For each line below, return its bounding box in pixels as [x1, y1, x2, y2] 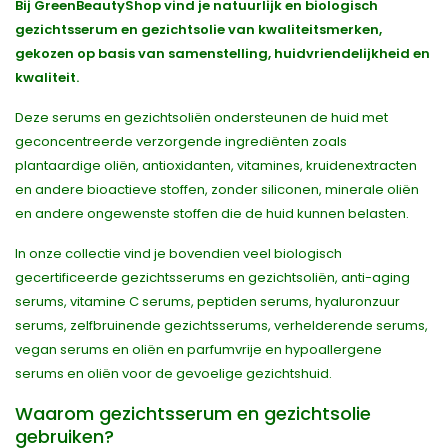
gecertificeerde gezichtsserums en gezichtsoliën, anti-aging [15, 268, 410, 287]
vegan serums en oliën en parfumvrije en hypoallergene [15, 340, 382, 359]
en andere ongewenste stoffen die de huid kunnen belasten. [15, 204, 409, 223]
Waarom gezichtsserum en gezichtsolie [15, 401, 371, 426]
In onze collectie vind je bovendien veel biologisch [15, 244, 342, 263]
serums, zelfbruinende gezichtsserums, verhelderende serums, [15, 316, 428, 335]
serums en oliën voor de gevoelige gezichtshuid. [15, 364, 332, 383]
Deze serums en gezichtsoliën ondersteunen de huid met [15, 108, 388, 127]
